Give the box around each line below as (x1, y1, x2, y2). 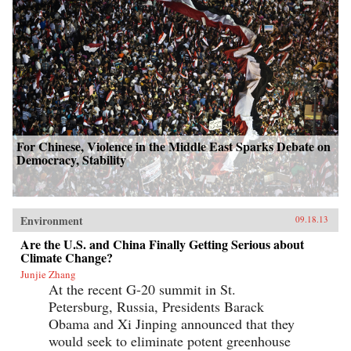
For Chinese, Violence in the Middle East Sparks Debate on (16, 136, 331, 155)
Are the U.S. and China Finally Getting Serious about (20, 234, 304, 253)
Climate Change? (20, 248, 113, 266)
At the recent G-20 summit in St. (49, 279, 236, 299)
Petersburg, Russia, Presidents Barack (49, 296, 264, 316)
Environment (20, 212, 83, 229)
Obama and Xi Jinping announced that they (49, 313, 295, 333)
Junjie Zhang (20, 266, 76, 281)
